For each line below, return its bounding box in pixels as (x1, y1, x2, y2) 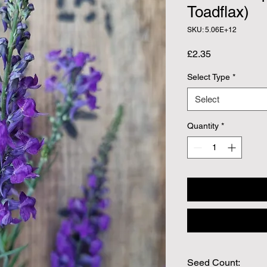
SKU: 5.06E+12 (187, 25, 237, 34)
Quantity (187, 120, 219, 131)
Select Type (187, 72, 230, 82)
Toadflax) (187, 2, 249, 21)
